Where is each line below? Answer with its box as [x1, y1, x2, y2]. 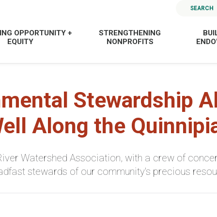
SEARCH [190, 4, 214, 12]
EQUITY [7, 37, 34, 46]
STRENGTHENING [99, 28, 161, 37]
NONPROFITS [106, 37, 154, 46]
